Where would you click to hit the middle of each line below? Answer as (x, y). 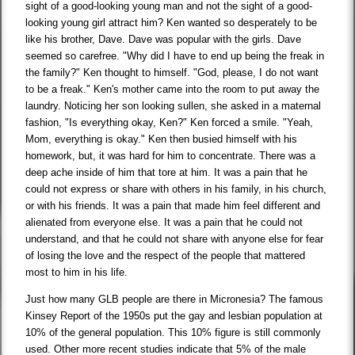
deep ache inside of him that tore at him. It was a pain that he (167, 173)
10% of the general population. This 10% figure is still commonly (174, 333)
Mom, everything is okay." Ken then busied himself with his (162, 139)
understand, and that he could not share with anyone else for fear (175, 239)
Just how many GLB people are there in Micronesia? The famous (175, 300)
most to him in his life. (77, 273)
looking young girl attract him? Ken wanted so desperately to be (172, 23)
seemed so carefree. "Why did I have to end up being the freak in (175, 56)
